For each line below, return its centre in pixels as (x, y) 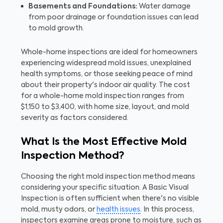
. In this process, (167, 209)
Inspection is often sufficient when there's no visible (110, 198)
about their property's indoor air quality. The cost (106, 85)
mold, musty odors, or (59, 209)
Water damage (164, 6)
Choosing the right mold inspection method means (108, 176)
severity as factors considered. (75, 118)
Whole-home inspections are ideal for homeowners (109, 52)
